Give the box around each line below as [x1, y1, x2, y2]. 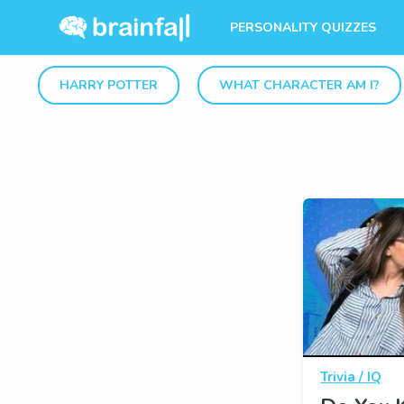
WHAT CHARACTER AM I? [219, 77, 380, 94]
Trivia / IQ [320, 367, 382, 386]
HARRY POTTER [60, 77, 158, 94]
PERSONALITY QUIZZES [230, 19, 376, 36]
